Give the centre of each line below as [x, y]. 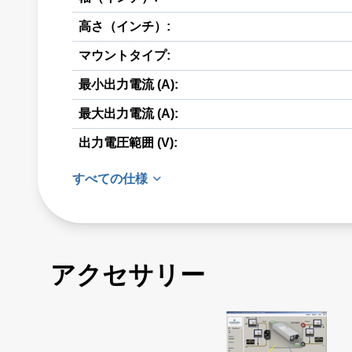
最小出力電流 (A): [128, 85]
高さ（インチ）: [125, 27]
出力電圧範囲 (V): [128, 143]
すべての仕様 [110, 179]
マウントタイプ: [125, 56]
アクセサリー [128, 275]
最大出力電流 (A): [128, 114]
